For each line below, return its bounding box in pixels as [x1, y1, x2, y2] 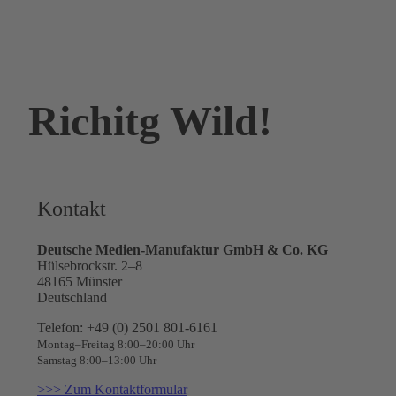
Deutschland [37, 289, 107, 305]
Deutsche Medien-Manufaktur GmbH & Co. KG [37, 241, 328, 257]
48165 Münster [37, 273, 122, 289]
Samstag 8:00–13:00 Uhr [37, 353, 156, 367]
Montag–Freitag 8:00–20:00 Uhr [37, 337, 194, 351]
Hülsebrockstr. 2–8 [37, 257, 142, 273]
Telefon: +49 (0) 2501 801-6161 [37, 319, 217, 335]
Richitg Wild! [28, 96, 272, 144]
